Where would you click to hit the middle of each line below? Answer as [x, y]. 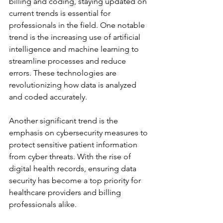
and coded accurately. [48, 97]
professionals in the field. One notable [78, 25]
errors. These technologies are [64, 73]
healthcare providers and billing [66, 192]
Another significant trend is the [64, 121]
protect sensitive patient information [74, 145]
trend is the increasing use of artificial [76, 37]
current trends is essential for [61, 13]
